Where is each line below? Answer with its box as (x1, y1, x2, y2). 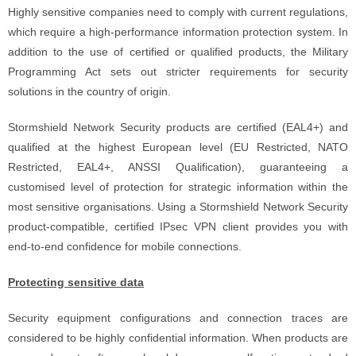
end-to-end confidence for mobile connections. (8, 240, 242, 253)
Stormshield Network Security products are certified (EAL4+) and (8, 121, 348, 133)
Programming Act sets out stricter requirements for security (8, 65, 348, 78)
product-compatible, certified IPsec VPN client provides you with (8, 220, 348, 233)
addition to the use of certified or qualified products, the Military (8, 45, 348, 58)
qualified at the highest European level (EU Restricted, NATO (8, 141, 348, 153)
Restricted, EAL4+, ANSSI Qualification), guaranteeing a (8, 161, 348, 173)
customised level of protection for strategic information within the (8, 180, 348, 193)
